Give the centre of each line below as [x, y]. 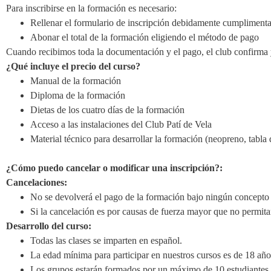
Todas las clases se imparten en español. [106, 240]
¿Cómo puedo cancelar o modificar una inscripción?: [114, 168]
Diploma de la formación [78, 95]
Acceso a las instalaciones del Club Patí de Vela [121, 124]
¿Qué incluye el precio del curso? [73, 66]
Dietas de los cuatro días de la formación [107, 110]
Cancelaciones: [37, 182]
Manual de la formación [76, 81]
